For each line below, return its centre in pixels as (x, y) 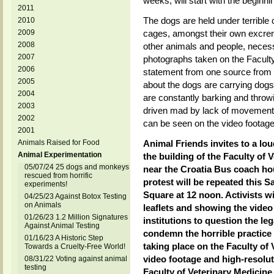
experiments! (46, 184)
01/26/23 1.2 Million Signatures (76, 217)
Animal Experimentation (59, 155)
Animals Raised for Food (58, 143)
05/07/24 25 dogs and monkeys (76, 167)
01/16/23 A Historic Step (64, 238)
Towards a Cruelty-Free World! (75, 246)
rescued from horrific (58, 176)
